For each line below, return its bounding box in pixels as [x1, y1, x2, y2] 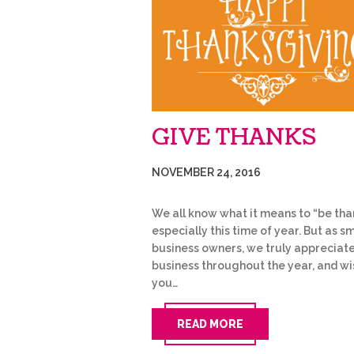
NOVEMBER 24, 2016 [152, 165, 261, 179]
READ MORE [177, 317, 243, 330]
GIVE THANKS [152, 121, 316, 153]
